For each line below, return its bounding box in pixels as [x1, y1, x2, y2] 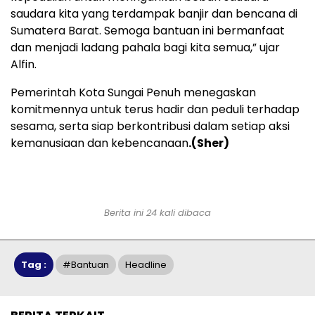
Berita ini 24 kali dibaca [104, 205, 211, 219]
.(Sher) [188, 134, 229, 151]
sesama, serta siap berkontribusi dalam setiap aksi [11, 117, 290, 134]
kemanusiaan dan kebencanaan [11, 134, 188, 151]
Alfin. [11, 56, 37, 72]
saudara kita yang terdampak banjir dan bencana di [11, 5, 297, 22]
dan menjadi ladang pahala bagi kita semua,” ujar [11, 39, 280, 56]
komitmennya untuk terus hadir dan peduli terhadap [11, 101, 300, 117]
